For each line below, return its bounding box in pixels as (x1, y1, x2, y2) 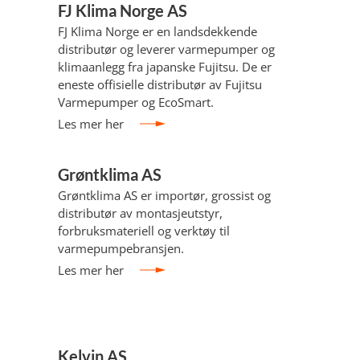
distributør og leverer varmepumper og (58, 41, 275, 57)
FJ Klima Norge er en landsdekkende (58, 23, 257, 39)
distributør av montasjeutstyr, (58, 205, 223, 221)
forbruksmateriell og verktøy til (58, 223, 230, 239)
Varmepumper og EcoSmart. (58, 94, 214, 110)
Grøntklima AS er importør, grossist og (58, 187, 271, 203)
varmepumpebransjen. (58, 240, 184, 256)
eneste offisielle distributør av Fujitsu (58, 76, 262, 92)
